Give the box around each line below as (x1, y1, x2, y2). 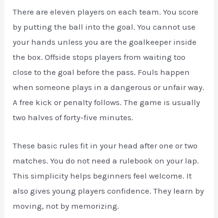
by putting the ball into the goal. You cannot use (13, 21, 196, 32)
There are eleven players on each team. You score (13, 6, 199, 17)
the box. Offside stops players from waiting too (13, 52, 186, 62)
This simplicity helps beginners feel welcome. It (13, 170, 192, 181)
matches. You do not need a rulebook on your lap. (13, 155, 200, 165)
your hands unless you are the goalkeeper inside (13, 36, 197, 47)
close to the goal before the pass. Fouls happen (13, 67, 190, 77)
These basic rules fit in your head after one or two (13, 140, 198, 150)
